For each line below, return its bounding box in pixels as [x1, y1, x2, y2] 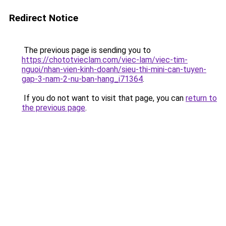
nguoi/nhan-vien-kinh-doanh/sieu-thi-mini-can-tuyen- [22, 65, 206, 74]
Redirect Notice [9, 12, 78, 24]
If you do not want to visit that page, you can [22, 93, 186, 103]
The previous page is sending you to [22, 45, 151, 55]
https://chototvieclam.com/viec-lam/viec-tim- [22, 55, 188, 65]
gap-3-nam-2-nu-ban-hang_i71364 [22, 74, 143, 84]
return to [186, 93, 217, 103]
